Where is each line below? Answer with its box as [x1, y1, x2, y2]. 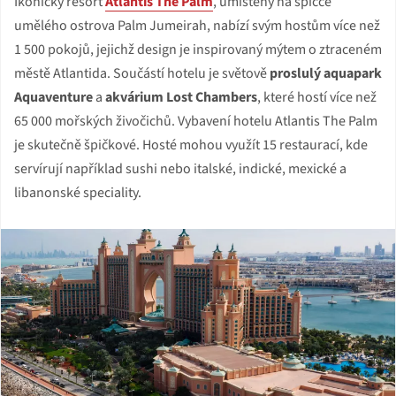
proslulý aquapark [270, 63, 382, 83]
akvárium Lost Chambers [105, 87, 257, 107]
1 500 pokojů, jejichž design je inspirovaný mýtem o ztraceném [14, 39, 382, 59]
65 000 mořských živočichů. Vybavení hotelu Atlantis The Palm [14, 110, 377, 131]
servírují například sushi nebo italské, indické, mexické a [14, 158, 346, 179]
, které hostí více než [257, 87, 377, 107]
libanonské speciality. [14, 182, 141, 202]
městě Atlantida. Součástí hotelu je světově [14, 63, 270, 83]
